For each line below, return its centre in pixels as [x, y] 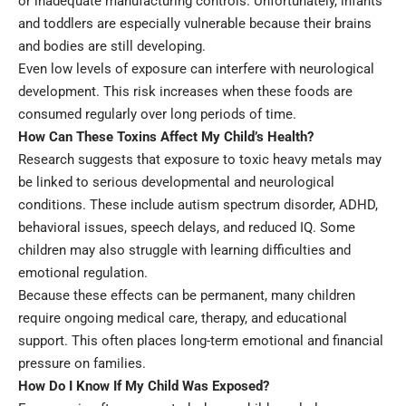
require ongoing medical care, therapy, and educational [183, 318]
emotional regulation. [83, 272]
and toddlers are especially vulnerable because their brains [195, 23]
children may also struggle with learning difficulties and [184, 250]
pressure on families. [82, 363]
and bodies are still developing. [112, 46]
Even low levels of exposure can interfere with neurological [196, 68]
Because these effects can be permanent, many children [187, 295]
